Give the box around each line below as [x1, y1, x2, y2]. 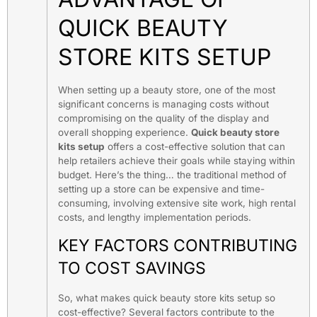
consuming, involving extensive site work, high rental [58, 197, 296, 209]
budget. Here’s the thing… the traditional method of [58, 168, 287, 180]
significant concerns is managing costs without [58, 98, 269, 110]
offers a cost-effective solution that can [105, 140, 285, 152]
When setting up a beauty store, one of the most [58, 83, 275, 96]
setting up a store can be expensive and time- [58, 183, 265, 195]
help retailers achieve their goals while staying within [58, 154, 295, 166]
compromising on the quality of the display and [58, 112, 269, 124]
